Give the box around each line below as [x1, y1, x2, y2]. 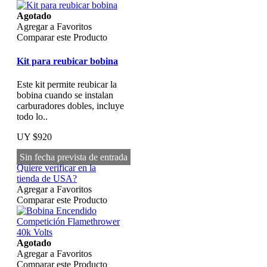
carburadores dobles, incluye [17, 100, 124, 111]
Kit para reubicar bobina [17, 55, 118, 66]
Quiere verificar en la [17, 162, 96, 173]
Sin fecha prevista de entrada [20, 151, 128, 162]
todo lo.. [17, 111, 48, 122]
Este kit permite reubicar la [17, 79, 117, 89]
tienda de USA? [17, 173, 77, 184]
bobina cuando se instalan [17, 89, 113, 100]
